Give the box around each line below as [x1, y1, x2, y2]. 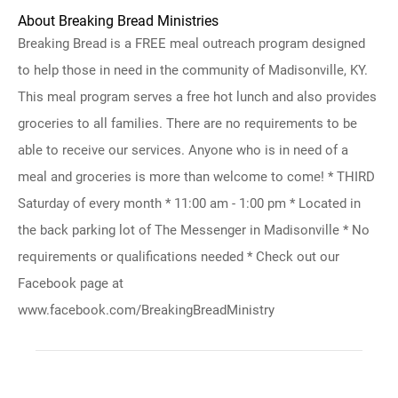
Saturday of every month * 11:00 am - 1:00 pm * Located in [18, 195, 361, 211]
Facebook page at [18, 275, 123, 291]
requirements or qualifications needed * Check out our [18, 249, 339, 265]
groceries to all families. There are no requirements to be [18, 115, 357, 131]
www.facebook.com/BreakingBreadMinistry [18, 302, 275, 318]
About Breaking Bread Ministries [18, 12, 219, 29]
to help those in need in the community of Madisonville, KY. [18, 62, 368, 78]
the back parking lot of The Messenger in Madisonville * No [18, 222, 370, 238]
